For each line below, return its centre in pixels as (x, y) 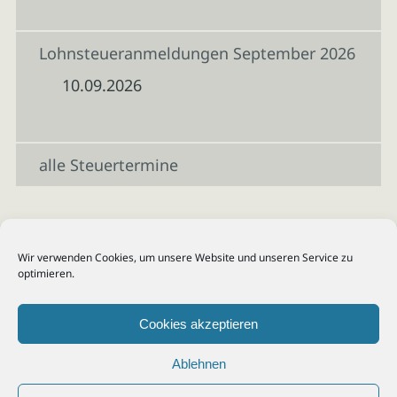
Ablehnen (198, 363)
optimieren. (46, 273)
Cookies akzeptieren (198, 323)
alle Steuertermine (108, 165)
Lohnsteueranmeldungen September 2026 (197, 54)
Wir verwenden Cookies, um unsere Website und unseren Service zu (185, 257)
